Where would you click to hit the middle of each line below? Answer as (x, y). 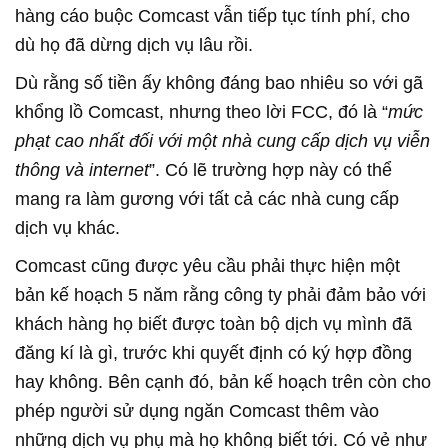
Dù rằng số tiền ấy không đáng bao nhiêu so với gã (219, 83)
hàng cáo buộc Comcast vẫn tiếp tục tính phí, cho (212, 16)
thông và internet (82, 170)
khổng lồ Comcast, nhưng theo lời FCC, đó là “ (201, 112)
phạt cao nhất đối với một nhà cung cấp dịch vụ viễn (222, 141)
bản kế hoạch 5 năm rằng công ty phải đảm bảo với (220, 295)
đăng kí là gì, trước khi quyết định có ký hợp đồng (213, 353)
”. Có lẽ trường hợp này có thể (270, 170)
